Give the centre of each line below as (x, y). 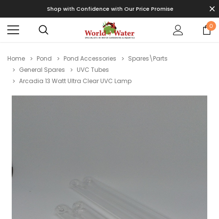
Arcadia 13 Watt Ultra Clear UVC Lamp (75, 81)
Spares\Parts (148, 58)
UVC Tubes (93, 70)
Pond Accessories (90, 58)
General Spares (42, 70)
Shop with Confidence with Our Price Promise (110, 9)
